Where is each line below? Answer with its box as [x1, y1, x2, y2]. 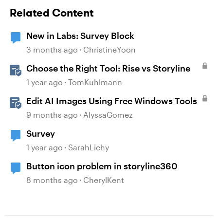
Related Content [10, 6, 93, 19]
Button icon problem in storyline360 [26, 161, 178, 171]
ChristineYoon [83, 45, 136, 54]
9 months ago [26, 110, 78, 119]
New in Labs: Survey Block [26, 30, 134, 41]
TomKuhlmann [68, 77, 122, 87]
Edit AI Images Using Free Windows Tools [26, 95, 197, 106]
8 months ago [26, 175, 78, 184]
